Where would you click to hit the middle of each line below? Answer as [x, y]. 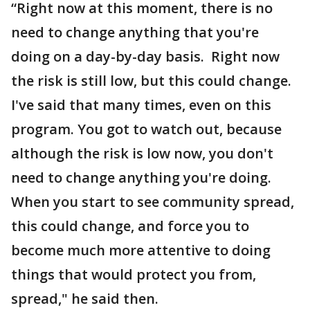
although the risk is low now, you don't [142, 153]
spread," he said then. [85, 299]
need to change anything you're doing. [141, 177]
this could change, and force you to [130, 226]
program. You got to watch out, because [146, 129]
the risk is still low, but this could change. [151, 81]
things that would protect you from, [134, 274]
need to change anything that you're [135, 32]
